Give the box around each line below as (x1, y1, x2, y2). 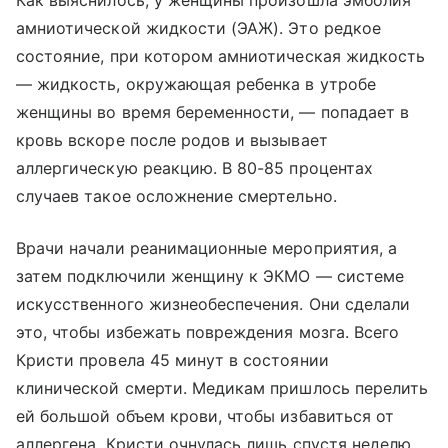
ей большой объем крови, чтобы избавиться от (16, 406, 395, 427)
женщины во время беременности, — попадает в (16, 102, 410, 123)
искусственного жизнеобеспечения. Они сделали (16, 294, 411, 315)
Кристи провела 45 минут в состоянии (16, 350, 329, 371)
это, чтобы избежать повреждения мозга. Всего (16, 322, 400, 343)
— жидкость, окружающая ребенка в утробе (16, 74, 376, 95)
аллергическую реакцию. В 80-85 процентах (16, 158, 373, 179)
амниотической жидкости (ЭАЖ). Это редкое (16, 18, 381, 39)
